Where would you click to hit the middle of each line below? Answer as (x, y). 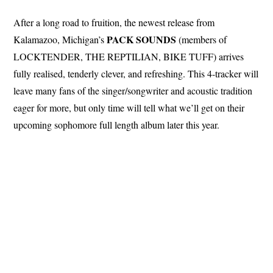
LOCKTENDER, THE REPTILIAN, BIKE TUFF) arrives (129, 56)
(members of (202, 39)
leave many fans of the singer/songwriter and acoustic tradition (133, 90)
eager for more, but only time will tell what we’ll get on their (129, 107)
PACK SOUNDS (142, 39)
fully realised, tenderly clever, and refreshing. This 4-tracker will (136, 73)
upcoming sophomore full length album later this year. (117, 124)
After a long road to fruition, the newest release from (114, 22)
